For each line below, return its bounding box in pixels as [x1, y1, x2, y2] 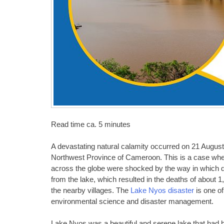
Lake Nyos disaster [130, 186, 194, 195]
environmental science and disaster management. [51, 197, 213, 206]
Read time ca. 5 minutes [51, 120, 130, 128]
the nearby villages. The [51, 186, 130, 195]
